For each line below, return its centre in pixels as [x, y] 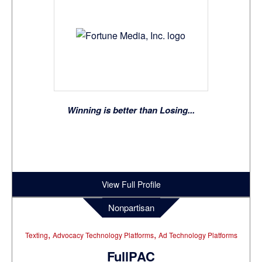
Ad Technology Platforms [198, 235]
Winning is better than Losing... [131, 110]
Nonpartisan [131, 208]
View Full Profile [131, 185]
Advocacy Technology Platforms [103, 235]
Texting [36, 235]
